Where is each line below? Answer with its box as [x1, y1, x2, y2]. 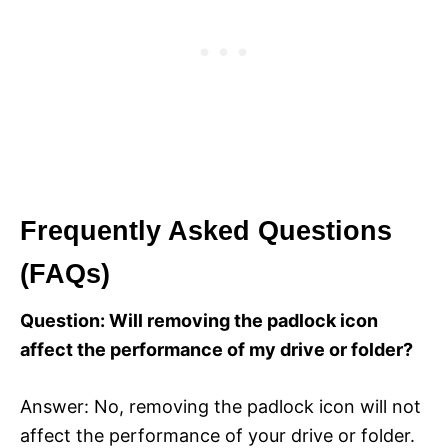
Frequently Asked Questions [20, 215, 392, 246]
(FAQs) [20, 258, 110, 289]
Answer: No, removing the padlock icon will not [20, 395, 421, 417]
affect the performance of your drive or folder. [20, 424, 415, 446]
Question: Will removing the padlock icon [20, 309, 378, 331]
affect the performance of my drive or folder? [20, 338, 413, 360]
